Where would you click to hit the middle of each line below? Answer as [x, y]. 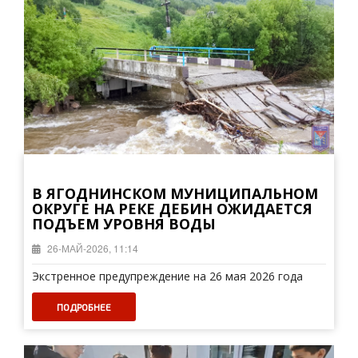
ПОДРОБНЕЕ [84, 307]
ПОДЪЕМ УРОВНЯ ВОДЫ [124, 224]
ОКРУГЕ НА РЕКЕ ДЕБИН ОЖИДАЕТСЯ [172, 209]
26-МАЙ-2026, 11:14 [91, 248]
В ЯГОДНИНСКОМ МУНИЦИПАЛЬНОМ [175, 193]
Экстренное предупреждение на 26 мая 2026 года [167, 276]
